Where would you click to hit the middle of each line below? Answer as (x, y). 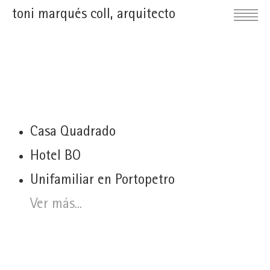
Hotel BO (55, 157)
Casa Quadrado (73, 133)
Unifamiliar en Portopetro (102, 181)
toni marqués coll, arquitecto (94, 15)
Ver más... (56, 205)
